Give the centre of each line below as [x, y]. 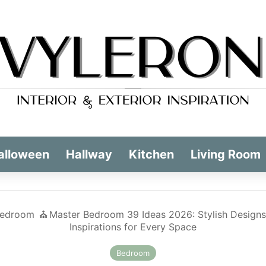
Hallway [89, 154]
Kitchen [151, 154]
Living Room [225, 154]
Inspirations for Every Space [133, 227]
